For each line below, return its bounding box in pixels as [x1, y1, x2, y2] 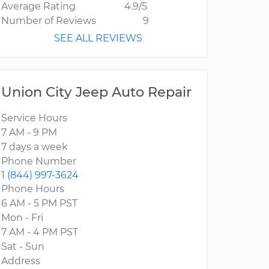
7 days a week [1, 141, 68, 153]
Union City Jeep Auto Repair [1, 83, 192, 101]
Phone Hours [1, 183, 64, 195]
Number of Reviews [1, 15, 96, 27]
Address [1, 255, 40, 267]
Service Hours [1, 112, 67, 124]
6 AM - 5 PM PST [1, 198, 77, 210]
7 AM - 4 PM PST [1, 226, 78, 238]
